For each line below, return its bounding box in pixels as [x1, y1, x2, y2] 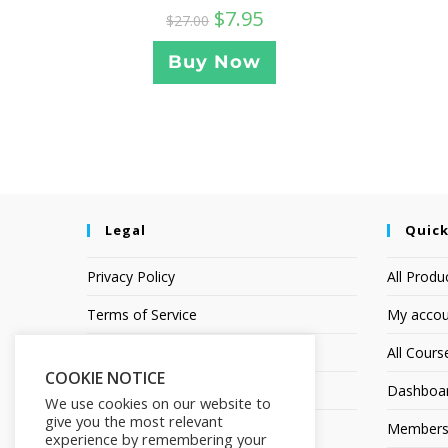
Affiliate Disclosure [87, 381, 208, 401]
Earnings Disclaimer [87, 343, 214, 363]
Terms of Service [87, 305, 197, 325]
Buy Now [168, 51, 261, 74]
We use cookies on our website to [45, 393, 271, 413]
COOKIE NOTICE [45, 367, 165, 389]
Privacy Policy [87, 267, 175, 287]
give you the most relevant [45, 411, 223, 431]
